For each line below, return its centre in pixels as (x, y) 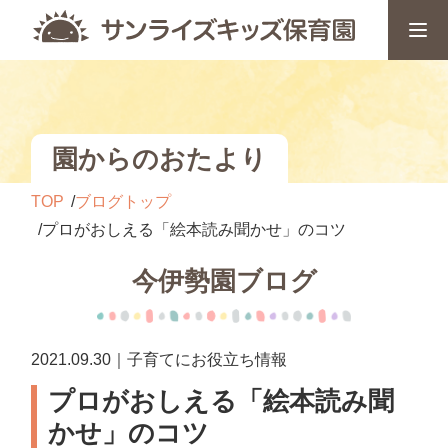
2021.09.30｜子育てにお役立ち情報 (159, 359)
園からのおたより (160, 158)
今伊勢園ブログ (224, 281)
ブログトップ (123, 201)
